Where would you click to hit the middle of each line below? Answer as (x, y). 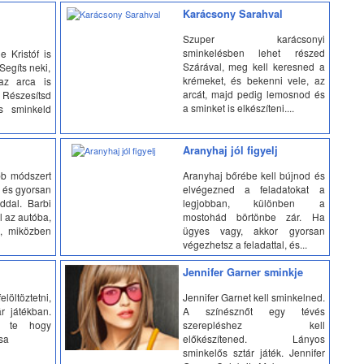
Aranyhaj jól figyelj (230, 150)
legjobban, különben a (253, 202)
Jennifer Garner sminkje (243, 272)
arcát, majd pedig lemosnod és (253, 93)
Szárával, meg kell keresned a (253, 66)
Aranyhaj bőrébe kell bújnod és (253, 175)
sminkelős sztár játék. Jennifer (253, 352)
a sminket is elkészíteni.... (238, 107)
